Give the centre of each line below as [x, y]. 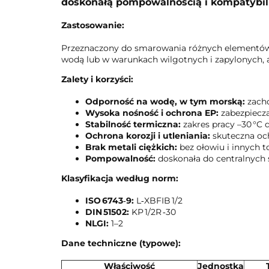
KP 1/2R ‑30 [153, 212]
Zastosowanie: [93, 26]
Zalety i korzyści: [97, 80]
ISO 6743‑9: [110, 201]
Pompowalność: [120, 159]
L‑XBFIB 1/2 [158, 201]
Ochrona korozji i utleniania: [148, 136]
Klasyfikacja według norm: [120, 179]
